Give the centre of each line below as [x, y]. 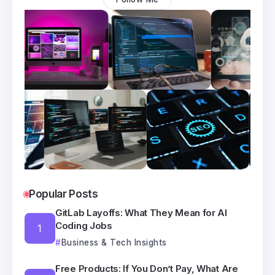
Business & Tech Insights [114, 243]
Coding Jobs [84, 226]
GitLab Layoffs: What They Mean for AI [141, 213]
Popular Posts [64, 194]
